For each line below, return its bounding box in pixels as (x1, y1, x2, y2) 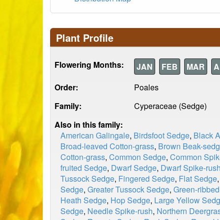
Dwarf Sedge (111, 162, 157, 173)
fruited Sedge (60, 162, 107, 173)
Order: (55, 82, 78, 93)
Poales (134, 82, 159, 93)
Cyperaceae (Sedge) (134, 100, 207, 111)
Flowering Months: (55, 59, 124, 70)
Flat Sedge (179, 173, 217, 184)
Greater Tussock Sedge (87, 184, 169, 195)
